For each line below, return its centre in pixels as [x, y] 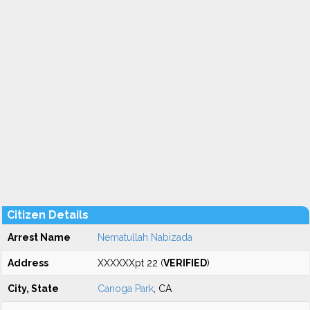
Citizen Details [48, 215]
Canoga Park [126, 289]
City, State [33, 289]
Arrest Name [39, 237]
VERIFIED [185, 263]
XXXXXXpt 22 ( [130, 263]
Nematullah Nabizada [145, 237]
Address [28, 263]
